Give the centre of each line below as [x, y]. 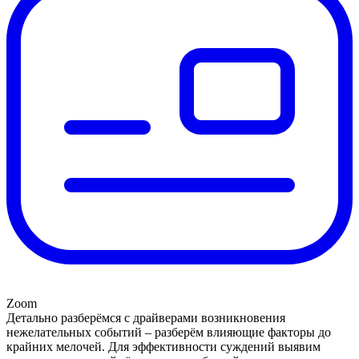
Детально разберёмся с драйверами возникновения [146, 318]
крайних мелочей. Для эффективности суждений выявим [163, 347]
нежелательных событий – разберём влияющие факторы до [169, 333]
